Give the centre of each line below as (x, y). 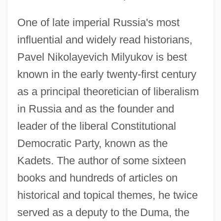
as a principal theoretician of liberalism (108, 91)
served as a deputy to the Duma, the (103, 212)
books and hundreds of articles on (97, 178)
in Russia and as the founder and (95, 109)
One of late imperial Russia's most (98, 22)
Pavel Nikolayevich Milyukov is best (102, 57)
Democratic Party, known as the (92, 143)
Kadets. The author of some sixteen (101, 160)
